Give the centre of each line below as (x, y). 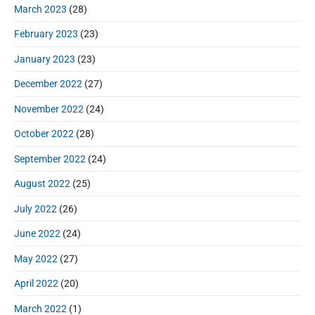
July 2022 (36, 208)
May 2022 (36, 258)
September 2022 (50, 159)
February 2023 (46, 34)
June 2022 (37, 234)
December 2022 (48, 84)
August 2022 (42, 184)
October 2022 (44, 134)
